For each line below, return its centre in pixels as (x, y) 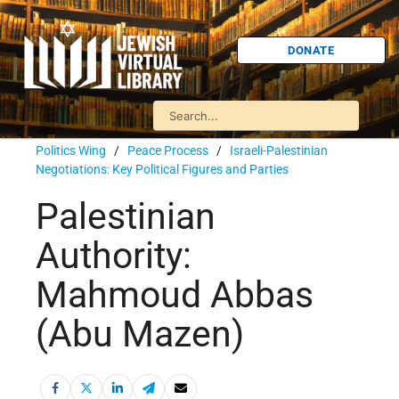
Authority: (114, 256)
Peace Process (168, 151)
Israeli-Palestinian (279, 151)
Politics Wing (71, 151)
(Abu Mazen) (140, 334)
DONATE (311, 50)
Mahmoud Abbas (175, 295)
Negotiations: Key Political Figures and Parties (162, 169)
